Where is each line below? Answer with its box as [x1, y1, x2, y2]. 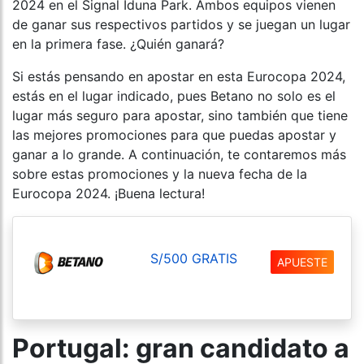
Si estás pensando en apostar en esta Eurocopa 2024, [12, 68, 345, 84]
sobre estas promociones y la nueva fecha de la [12, 166, 307, 182]
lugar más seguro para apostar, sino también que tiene [12, 107, 348, 123]
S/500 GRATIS [149, 249, 237, 266]
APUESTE [277, 254, 327, 269]
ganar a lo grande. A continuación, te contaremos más [12, 146, 346, 162]
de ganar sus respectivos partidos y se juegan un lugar [12, 16, 350, 32]
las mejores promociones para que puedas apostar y [12, 127, 336, 143]
